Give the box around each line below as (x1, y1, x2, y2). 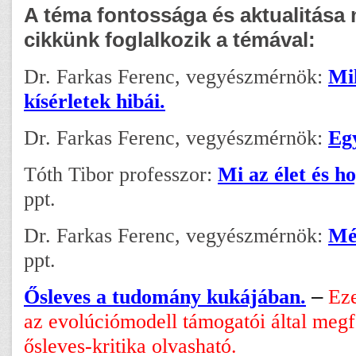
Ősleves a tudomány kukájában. (24, 284, 306, 308)
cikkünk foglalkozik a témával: (24, 28, 315, 52)
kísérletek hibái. (24, 89, 165, 113)
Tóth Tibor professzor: (24, 162, 218, 186)
